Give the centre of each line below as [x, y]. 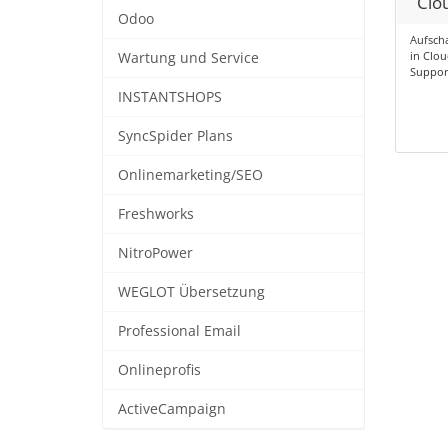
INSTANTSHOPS [170, 97]
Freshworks [156, 214]
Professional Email [179, 331]
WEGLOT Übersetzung [191, 292]
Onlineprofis [159, 370]
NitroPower [155, 253]
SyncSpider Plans [175, 136]
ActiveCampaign [172, 409]
